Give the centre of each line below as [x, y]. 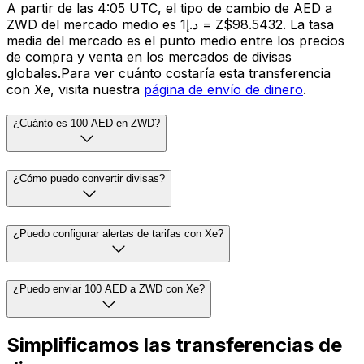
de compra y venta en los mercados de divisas [149, 56]
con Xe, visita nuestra [75, 89]
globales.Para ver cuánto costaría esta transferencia [169, 73]
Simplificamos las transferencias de [174, 345]
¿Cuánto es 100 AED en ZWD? [87, 123]
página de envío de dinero [223, 89]
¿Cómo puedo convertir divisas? [89, 179]
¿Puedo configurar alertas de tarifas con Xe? [118, 233]
